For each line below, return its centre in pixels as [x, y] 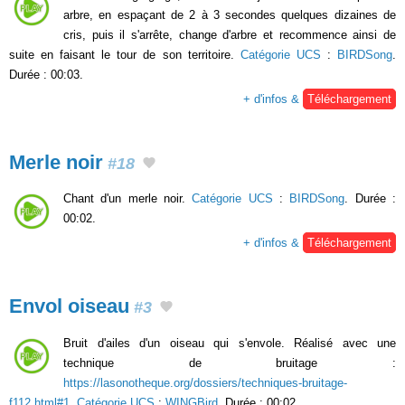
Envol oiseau [69, 306]
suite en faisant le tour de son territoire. [125, 54]
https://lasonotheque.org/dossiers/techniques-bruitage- [205, 383]
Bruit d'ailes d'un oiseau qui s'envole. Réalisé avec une [230, 344]
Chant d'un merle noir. [128, 199]
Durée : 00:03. [46, 74]
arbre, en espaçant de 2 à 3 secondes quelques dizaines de [230, 14]
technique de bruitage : [230, 363]
